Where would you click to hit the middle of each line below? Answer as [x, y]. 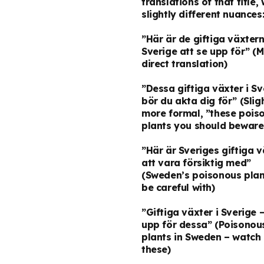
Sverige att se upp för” [196, 51]
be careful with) [178, 187]
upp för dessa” [177, 224]
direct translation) [184, 63]
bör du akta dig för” [189, 100]
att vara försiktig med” [196, 162]
